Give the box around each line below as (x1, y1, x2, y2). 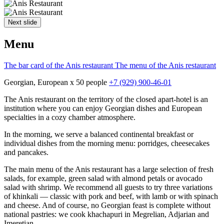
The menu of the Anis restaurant (115, 60, 216, 69)
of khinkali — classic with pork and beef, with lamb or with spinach (4, 191, 218, 200)
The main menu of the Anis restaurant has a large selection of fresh (4, 164, 213, 173)
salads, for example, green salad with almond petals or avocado (4, 173, 202, 182)
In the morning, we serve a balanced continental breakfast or (4, 129, 193, 138)
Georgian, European (4, 77, 68, 86)
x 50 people (70, 77, 107, 86)
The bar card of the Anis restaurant (4, 60, 115, 69)
